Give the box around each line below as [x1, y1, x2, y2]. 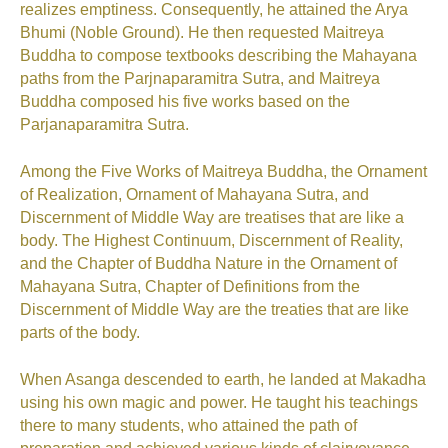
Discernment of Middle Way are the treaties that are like [20, 301, 409, 319]
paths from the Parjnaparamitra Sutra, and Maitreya [20, 70, 380, 88]
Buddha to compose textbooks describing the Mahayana [20, 47, 417, 65]
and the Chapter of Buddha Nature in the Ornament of [20, 255, 397, 273]
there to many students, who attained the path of [20, 417, 357, 435]
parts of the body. [20, 324, 140, 342]
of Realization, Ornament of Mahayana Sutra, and [20, 186, 369, 204]
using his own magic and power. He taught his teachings [20, 394, 418, 412]
